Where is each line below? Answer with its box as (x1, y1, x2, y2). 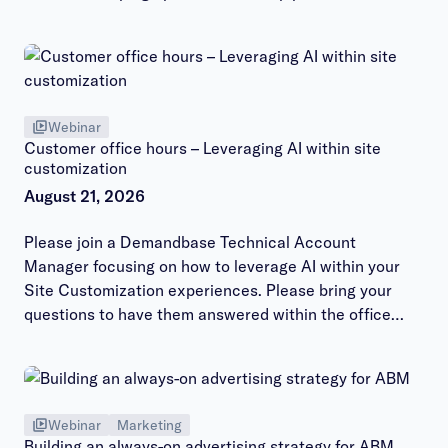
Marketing (117, 416, 182, 434)
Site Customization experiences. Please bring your (24, 280, 392, 300)
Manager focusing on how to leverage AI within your (24, 256, 400, 276)
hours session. (24, 328, 128, 348)
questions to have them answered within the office (24, 304, 391, 324)
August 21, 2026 (24, 186, 145, 206)
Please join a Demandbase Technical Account (24, 232, 356, 252)
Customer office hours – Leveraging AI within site (24, 138, 381, 158)
